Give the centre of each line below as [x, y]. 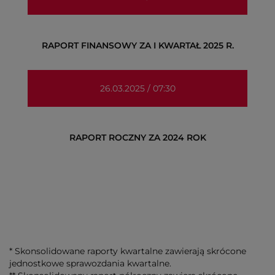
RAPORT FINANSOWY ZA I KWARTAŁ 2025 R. [137, 45]
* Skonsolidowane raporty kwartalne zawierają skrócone [128, 251]
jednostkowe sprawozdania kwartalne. [90, 263]
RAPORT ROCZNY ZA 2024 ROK [137, 137]
